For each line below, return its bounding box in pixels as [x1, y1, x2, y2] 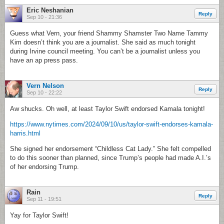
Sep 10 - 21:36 [26, 14, 62, 20]
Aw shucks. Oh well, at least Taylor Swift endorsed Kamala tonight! [10, 105, 205, 112]
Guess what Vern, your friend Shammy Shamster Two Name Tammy [10, 29, 208, 37]
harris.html [10, 129, 40, 137]
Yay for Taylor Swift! [10, 211, 68, 219]
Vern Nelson [26, 82, 64, 89]
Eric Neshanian [26, 6, 73, 14]
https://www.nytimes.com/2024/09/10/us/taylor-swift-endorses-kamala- [10, 120, 213, 128]
